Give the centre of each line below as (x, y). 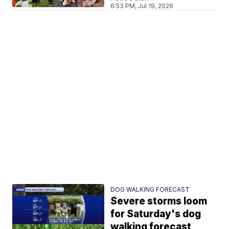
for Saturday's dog (156, 214)
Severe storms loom (159, 201)
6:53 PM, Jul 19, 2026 (142, 6)
